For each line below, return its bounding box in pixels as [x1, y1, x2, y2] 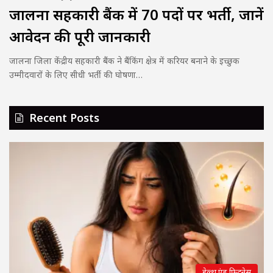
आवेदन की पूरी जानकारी [9, 26, 151, 47]
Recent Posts [29, 110, 99, 126]
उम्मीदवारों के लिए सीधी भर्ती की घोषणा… [9, 69, 143, 81]
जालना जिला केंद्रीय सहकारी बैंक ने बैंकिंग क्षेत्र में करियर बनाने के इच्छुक [9, 55, 239, 67]
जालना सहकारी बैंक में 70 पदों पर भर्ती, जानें [9, 4, 264, 25]
